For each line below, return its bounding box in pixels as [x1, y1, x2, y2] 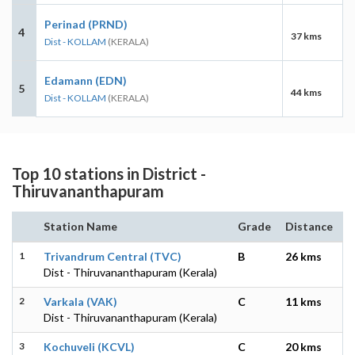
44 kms [291, 86, 322, 98]
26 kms [285, 249, 322, 263]
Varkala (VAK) [44, 294, 117, 308]
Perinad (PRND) [44, 17, 128, 31]
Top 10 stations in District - [12, 163, 206, 183]
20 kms [285, 339, 322, 353]
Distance [285, 219, 333, 233]
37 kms [291, 29, 322, 42]
